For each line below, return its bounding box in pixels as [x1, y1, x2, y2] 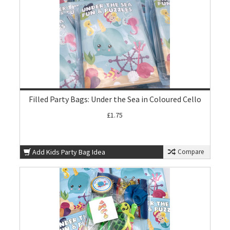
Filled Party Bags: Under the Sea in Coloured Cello [28, 94, 201, 104]
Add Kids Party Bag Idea [32, 147, 106, 157]
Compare [176, 147, 204, 156]
